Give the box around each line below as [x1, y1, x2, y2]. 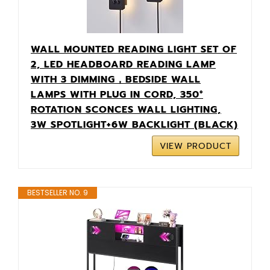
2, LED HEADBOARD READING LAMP [31, 57, 216, 72]
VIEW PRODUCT [160, 139, 231, 152]
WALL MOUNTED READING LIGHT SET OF [31, 42, 237, 57]
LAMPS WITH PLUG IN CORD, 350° [31, 87, 203, 102]
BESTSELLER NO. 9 [27, 187, 88, 198]
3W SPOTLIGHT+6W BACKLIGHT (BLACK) [31, 117, 238, 132]
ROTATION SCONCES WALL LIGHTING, [31, 102, 221, 117]
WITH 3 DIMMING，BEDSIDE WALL [31, 72, 201, 87]
